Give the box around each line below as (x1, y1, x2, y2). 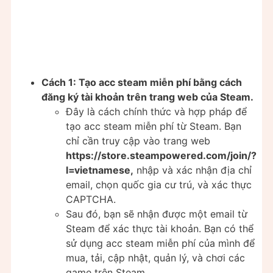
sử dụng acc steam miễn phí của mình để (66, 237, 255, 250)
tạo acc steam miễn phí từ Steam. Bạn (66, 120, 241, 133)
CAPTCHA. (66, 193, 116, 206)
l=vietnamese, (66, 164, 133, 177)
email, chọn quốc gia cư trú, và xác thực (66, 179, 252, 191)
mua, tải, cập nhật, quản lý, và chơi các (66, 252, 245, 264)
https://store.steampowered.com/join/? (66, 149, 257, 162)
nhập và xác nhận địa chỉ (133, 164, 252, 177)
